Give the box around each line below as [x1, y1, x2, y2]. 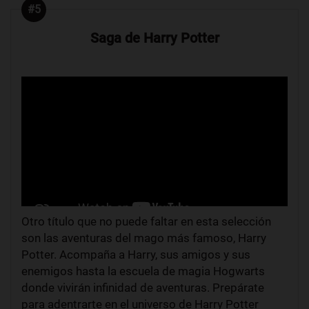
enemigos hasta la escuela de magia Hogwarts [21, 263, 265, 278]
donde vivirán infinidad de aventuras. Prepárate [21, 280, 264, 295]
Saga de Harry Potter [90, 30, 219, 47]
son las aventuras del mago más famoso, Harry [21, 230, 266, 245]
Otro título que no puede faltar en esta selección [21, 214, 271, 228]
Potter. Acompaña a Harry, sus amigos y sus [21, 247, 250, 261]
